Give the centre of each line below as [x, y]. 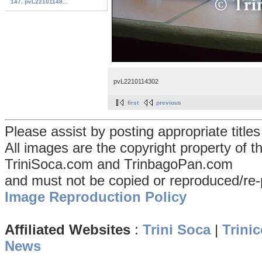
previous [169, 103]
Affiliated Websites [68, 230]
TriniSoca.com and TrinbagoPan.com [119, 164]
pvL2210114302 [136, 81]
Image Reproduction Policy [96, 197]
